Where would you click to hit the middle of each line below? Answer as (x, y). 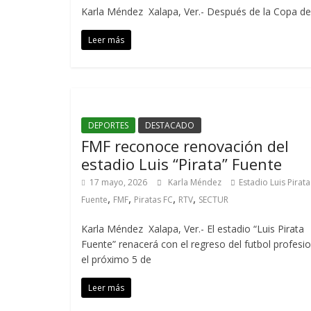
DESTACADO (170, 125)
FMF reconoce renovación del (185, 146)
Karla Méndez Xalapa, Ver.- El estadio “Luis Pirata (193, 229)
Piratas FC (153, 200)
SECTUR (213, 200)
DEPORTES (108, 125)
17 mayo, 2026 (118, 182)
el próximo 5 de (116, 259)
